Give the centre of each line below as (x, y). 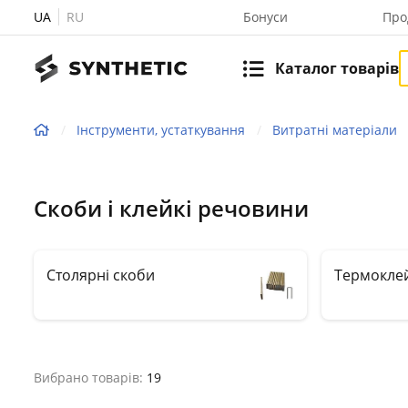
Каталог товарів (337, 68)
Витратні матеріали (335, 129)
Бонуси (265, 17)
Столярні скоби (101, 275)
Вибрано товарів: (90, 377)
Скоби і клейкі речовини (171, 208)
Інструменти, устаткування (161, 129)
